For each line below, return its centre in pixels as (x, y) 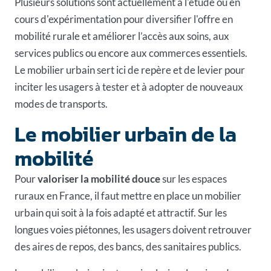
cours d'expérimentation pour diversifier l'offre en (124, 19)
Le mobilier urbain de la (126, 134)
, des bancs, (120, 246)
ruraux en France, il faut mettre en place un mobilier (128, 195)
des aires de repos (54, 246)
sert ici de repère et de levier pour (170, 70)
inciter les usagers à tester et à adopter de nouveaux (129, 87)
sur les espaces (194, 178)
